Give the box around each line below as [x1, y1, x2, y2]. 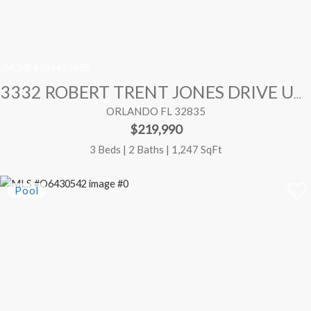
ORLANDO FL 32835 [106, 105, 205, 118]
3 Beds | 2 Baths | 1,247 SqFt [89, 142, 222, 155]
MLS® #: [5, 62, 42, 74]
